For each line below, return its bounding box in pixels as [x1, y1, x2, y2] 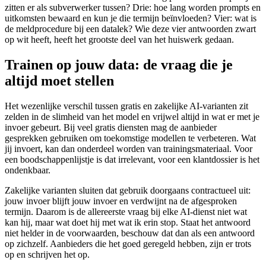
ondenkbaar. [5, 164, 50, 175]
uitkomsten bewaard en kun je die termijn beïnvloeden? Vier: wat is [5, 12, 256, 23]
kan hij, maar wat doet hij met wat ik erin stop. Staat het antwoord [5, 217, 251, 227]
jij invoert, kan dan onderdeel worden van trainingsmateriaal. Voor [5, 143, 252, 154]
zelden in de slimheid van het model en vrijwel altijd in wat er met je [5, 111, 259, 122]
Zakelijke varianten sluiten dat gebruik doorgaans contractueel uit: [5, 185, 251, 195]
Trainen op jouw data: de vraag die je [5, 56, 233, 72]
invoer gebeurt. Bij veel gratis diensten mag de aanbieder [5, 122, 217, 132]
